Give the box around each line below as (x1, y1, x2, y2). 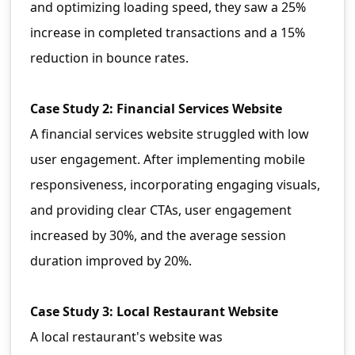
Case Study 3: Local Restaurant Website (30, 303, 278, 321)
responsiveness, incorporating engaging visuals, (30, 176, 320, 194)
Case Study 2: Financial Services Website (30, 100, 282, 118)
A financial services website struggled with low (30, 125, 309, 143)
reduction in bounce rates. (30, 49, 189, 67)
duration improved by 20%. (30, 252, 192, 270)
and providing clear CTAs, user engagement (30, 201, 292, 219)
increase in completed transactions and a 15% (30, 24, 305, 42)
